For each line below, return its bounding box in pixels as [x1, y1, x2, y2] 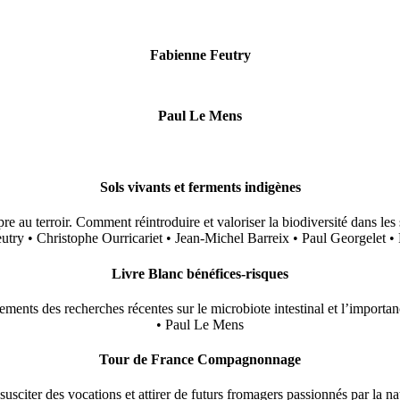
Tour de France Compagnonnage [99, 352, 301, 368]
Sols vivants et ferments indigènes [99, 179, 301, 196]
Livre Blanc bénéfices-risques [112, 265, 288, 281]
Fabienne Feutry [149, 46, 251, 62]
